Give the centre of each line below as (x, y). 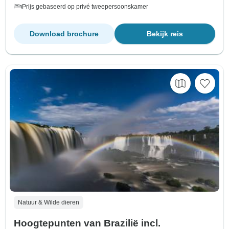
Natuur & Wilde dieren (49, 202)
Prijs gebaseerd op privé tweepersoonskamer (85, 7)
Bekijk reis (165, 34)
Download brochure (64, 34)
